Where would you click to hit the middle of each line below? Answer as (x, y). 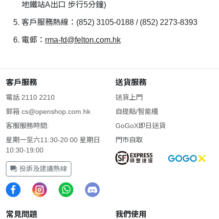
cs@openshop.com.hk (56, 111)
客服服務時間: (27, 125)
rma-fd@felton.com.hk (83, 40)
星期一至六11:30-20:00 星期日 (53, 140)
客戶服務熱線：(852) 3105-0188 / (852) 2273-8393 (109, 22)
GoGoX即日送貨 (141, 125)
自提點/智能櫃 (137, 111)
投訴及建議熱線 (42, 168)
